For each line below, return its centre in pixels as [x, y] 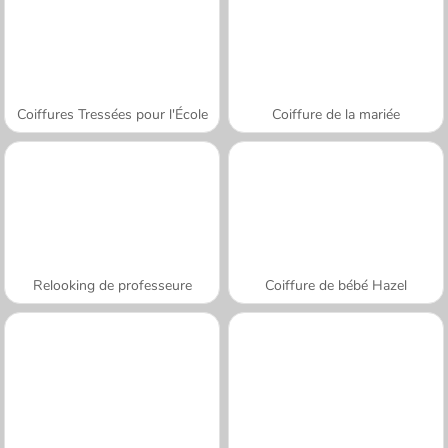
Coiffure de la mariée [336, 114]
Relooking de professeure [112, 285]
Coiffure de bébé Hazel [336, 285]
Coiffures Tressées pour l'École [112, 114]
